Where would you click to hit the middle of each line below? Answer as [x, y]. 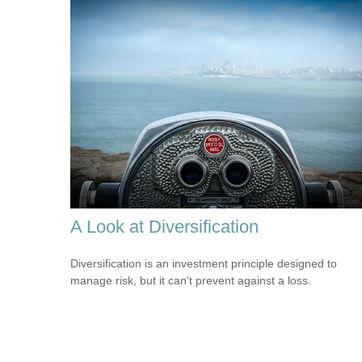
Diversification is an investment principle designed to [204, 263]
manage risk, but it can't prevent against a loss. [191, 280]
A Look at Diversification [164, 226]
